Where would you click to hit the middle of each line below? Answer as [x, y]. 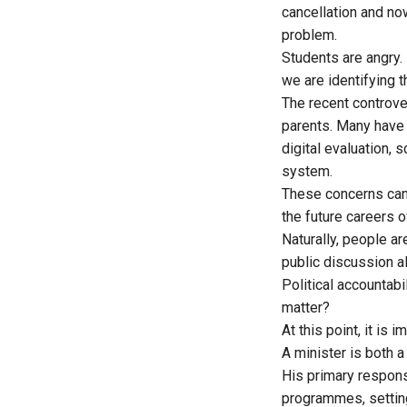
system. [307, 172]
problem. [309, 35]
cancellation [319, 13]
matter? [306, 308]
